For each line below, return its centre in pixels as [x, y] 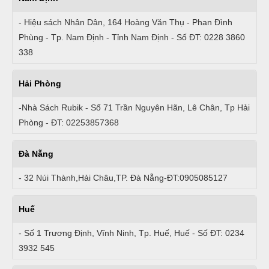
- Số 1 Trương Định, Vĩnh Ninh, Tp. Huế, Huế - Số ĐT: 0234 [131, 233]
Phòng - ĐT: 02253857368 [69, 123]
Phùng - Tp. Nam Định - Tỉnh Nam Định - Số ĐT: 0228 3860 [132, 38]
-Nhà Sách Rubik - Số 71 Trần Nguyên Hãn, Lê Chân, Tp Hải [134, 108]
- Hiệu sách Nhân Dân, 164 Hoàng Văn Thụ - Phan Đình [125, 23]
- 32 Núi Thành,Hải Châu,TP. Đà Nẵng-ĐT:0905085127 [123, 178]
